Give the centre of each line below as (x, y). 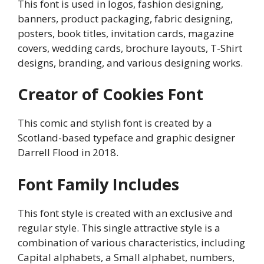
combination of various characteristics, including (131, 242)
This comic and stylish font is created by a (115, 123)
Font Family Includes (98, 184)
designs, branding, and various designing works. (130, 62)
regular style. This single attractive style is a (119, 227)
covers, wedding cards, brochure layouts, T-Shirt (130, 48)
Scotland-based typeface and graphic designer (126, 138)
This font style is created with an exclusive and (125, 213)
